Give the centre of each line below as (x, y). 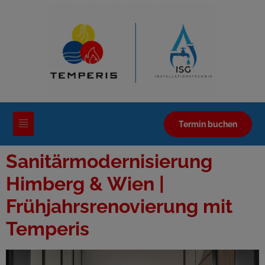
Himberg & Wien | (85, 183)
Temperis (48, 228)
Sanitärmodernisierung (109, 161)
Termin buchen (208, 124)
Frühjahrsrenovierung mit (119, 206)
